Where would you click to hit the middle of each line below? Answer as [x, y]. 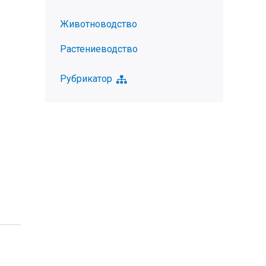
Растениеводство [99, 49]
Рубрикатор [86, 79]
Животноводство [99, 24]
